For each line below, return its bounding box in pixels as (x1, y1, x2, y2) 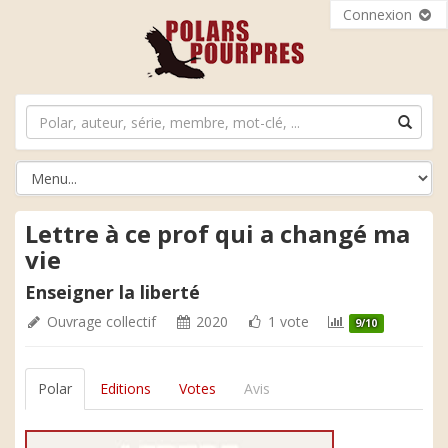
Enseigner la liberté (25, 280, 200, 304)
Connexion (343, 5, 416, 24)
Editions (100, 379, 151, 398)
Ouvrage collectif (47, 312, 156, 331)
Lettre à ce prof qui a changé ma (25, 217, 410, 250)
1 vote (264, 312, 309, 331)
